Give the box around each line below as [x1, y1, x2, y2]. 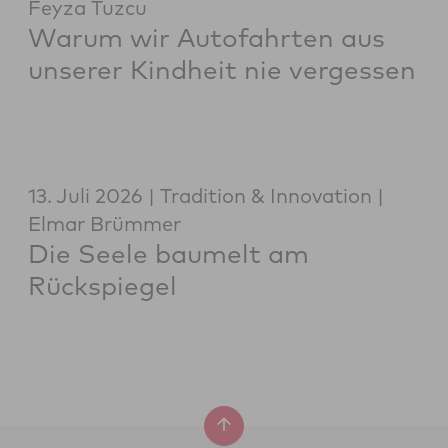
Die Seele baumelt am [28, 237, 309, 271]
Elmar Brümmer [28, 211, 181, 237]
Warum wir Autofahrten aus [28, 21, 385, 55]
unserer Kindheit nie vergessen [28, 53, 416, 87]
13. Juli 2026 [28, 183, 143, 209]
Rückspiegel [28, 269, 177, 303]
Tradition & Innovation [160, 183, 372, 209]
